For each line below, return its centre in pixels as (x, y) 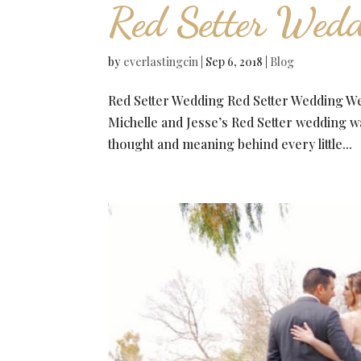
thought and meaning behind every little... (230, 143)
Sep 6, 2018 (234, 61)
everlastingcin (161, 61)
